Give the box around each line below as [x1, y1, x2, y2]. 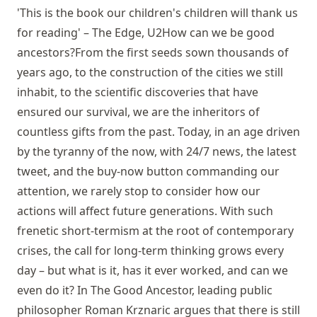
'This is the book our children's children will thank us [17, 5, 298, 21]
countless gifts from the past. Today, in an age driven [17, 124, 300, 140]
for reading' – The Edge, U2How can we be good [17, 25, 275, 41]
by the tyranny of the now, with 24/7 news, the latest [17, 144, 296, 160]
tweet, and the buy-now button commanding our [17, 163, 279, 180]
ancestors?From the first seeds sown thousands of [17, 45, 289, 61]
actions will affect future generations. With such [17, 203, 273, 219]
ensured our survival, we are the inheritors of [17, 104, 260, 120]
